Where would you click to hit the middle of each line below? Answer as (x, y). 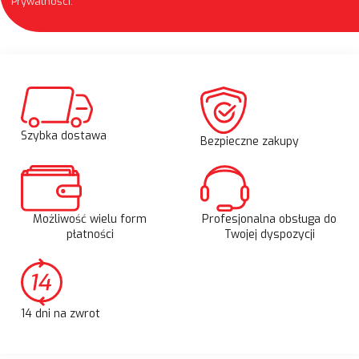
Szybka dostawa (64, 136)
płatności (90, 234)
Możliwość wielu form (90, 219)
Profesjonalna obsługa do (269, 220)
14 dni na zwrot (61, 314)
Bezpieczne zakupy (250, 141)
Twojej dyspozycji (269, 235)
